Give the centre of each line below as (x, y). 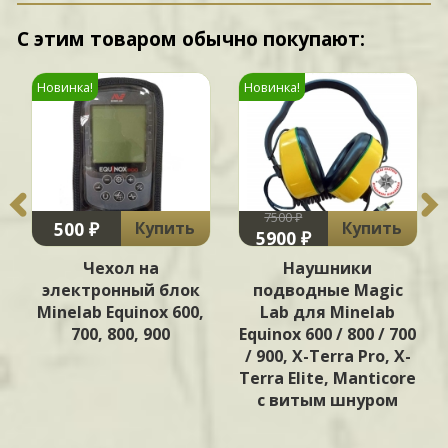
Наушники (328, 268)
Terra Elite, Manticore (328, 378)
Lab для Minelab (328, 312)
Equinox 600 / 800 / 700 (328, 334)
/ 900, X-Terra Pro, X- (327, 356)
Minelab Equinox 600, (121, 312)
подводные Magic (327, 290)
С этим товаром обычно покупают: (191, 39)
